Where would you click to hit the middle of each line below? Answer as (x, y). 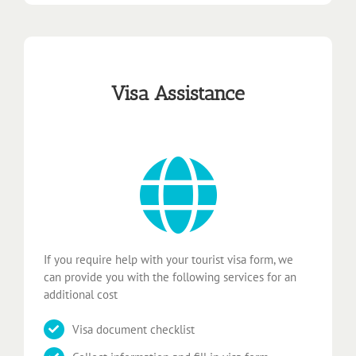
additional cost (81, 294)
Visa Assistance (178, 93)
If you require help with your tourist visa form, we (168, 259)
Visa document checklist (133, 329)
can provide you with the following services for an (170, 277)
